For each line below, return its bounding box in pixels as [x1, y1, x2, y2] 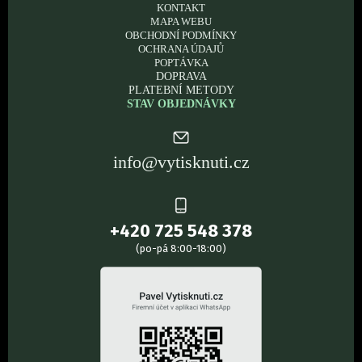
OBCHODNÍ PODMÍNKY [125, 29, 237, 41]
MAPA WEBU [150, 15, 212, 27]
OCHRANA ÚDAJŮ [138, 43, 224, 55]
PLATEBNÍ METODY [128, 83, 234, 96]
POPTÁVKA [154, 57, 208, 69]
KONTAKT [157, 2, 205, 14]
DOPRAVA [155, 69, 207, 82]
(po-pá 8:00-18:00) [136, 242, 226, 255]
